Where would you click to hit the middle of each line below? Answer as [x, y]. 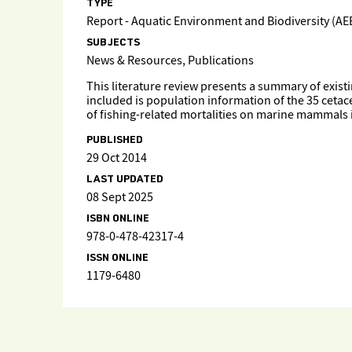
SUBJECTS [113, 43]
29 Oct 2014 [117, 158]
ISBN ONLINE [118, 219]
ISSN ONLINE [117, 258]
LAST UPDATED [125, 180]
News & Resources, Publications [170, 61]
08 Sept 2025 [120, 198]
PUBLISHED [115, 141]
